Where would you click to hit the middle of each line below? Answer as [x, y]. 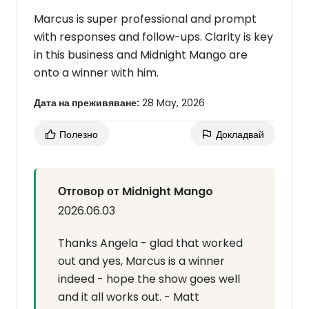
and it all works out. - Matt [129, 297]
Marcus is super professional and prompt [145, 19]
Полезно [77, 134]
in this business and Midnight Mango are [141, 55]
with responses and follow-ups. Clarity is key [153, 37]
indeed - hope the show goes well [149, 279]
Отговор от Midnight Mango [136, 191]
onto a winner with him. [96, 73]
